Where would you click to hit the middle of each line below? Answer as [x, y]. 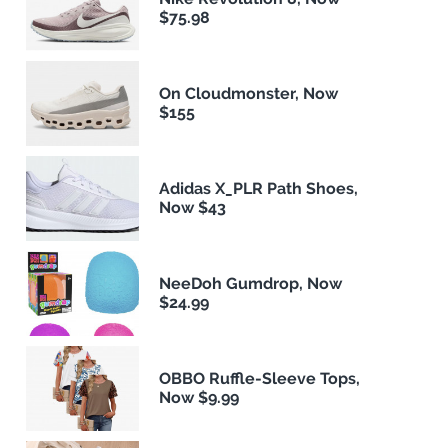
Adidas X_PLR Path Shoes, [259, 189]
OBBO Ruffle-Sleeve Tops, [260, 379]
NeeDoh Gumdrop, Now [251, 284]
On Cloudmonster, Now [249, 94]
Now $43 [193, 208]
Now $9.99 [199, 398]
